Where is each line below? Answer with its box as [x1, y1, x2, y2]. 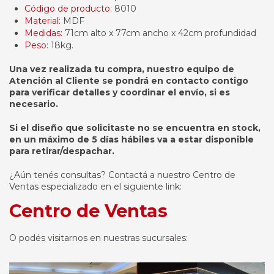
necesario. [9, 98, 58, 109]
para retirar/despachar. [9, 145, 114, 157]
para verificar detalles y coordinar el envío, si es [9, 86, 230, 98]
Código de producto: [24, 2, 112, 14]
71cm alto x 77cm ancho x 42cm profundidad [62, 27, 256, 39]
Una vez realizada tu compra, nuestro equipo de [9, 63, 234, 75]
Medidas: [24, 27, 62, 39]
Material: [24, 15, 61, 26]
